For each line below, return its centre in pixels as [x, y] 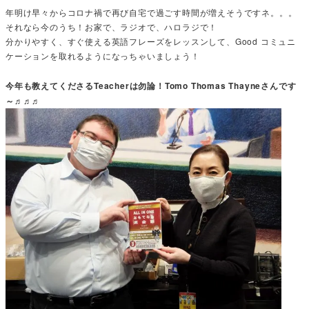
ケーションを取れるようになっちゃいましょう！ [103, 56]
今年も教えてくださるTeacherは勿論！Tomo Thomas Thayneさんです [151, 86]
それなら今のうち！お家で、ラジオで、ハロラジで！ [112, 27]
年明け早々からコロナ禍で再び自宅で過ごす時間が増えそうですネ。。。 [151, 12]
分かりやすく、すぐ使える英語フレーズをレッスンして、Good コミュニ [151, 41]
